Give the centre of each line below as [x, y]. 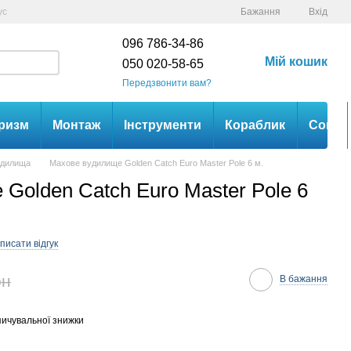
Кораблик [255, 125]
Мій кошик [296, 61]
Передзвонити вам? [167, 83]
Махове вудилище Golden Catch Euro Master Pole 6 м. [156, 163]
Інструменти [163, 125]
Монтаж [76, 125]
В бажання [304, 279]
